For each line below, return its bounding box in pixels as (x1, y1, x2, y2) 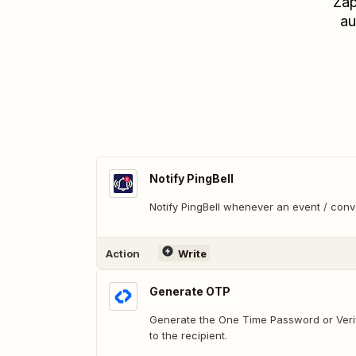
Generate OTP (149, 284, 230, 298)
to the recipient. (149, 329, 227, 342)
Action (106, 246, 140, 260)
